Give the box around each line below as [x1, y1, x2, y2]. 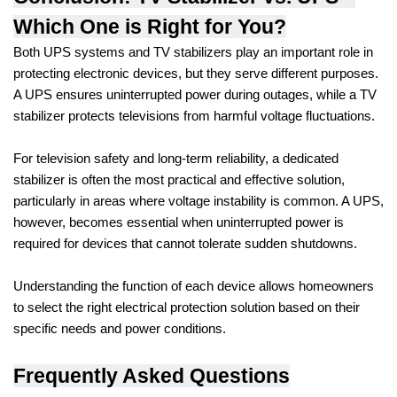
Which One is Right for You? [13, 14, 286, 38]
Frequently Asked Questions [13, 363, 290, 387]
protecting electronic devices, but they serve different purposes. [13, 66, 378, 81]
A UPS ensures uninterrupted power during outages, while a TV [13, 87, 377, 102]
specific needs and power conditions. [13, 321, 226, 336]
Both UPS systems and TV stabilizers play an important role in [13, 44, 373, 59]
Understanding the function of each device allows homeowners [13, 278, 374, 293]
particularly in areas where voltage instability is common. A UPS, [13, 193, 384, 208]
